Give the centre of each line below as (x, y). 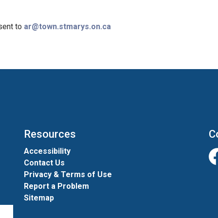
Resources (50, 134)
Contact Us (44, 163)
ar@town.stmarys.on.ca (67, 27)
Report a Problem (56, 186)
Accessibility (47, 151)
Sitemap (39, 198)
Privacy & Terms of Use (68, 174)
